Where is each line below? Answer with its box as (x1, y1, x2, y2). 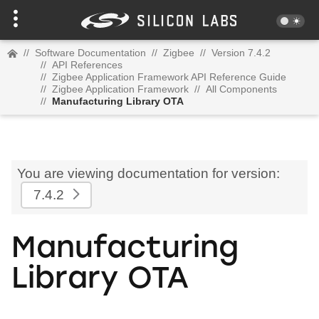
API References (52, 59, 122, 70)
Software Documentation (35, 47, 146, 58)
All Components (206, 83, 277, 95)
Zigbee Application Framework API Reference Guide (52, 71, 286, 83)
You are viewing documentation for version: (17, 166, 280, 181)
